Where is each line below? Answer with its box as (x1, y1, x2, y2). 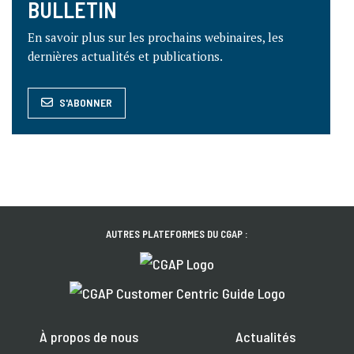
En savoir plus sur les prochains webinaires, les (28, 29, 284, 46)
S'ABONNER (59, 96, 112, 110)
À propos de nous (39, 328, 138, 345)
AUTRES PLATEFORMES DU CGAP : (106, 228, 248, 241)
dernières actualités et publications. (28, 48, 223, 65)
